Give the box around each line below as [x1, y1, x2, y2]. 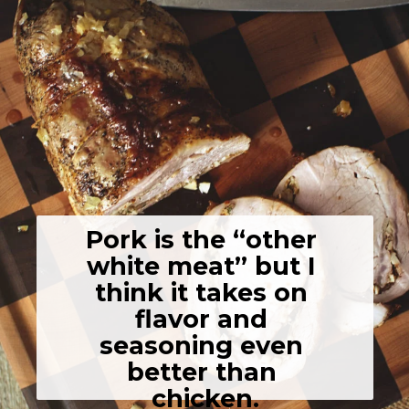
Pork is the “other [86, 224, 318, 255]
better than [126, 356, 277, 387]
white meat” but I [87, 250, 317, 281]
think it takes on [95, 277, 309, 308]
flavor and [135, 303, 268, 334]
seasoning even [100, 330, 304, 361]
